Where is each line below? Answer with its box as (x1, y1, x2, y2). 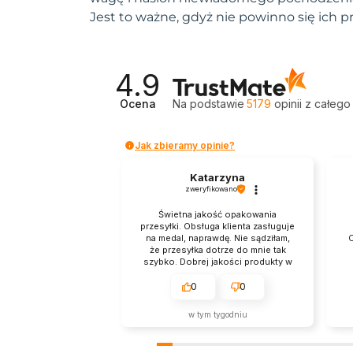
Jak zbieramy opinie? (135, 139, 235, 151)
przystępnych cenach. (169, 268, 266, 280)
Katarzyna (190, 171, 245, 184)
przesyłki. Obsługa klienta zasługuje (140, 221, 295, 232)
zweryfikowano (185, 184, 237, 194)
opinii (271, 96, 306, 110)
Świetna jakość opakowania (158, 209, 277, 221)
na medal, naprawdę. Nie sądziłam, (145, 232, 290, 244)
